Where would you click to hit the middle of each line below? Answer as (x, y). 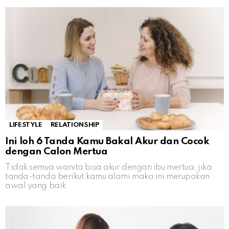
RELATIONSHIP (75, 125)
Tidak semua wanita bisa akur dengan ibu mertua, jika (109, 168)
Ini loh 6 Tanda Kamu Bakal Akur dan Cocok (107, 142)
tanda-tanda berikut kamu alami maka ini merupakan (107, 177)
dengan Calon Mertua (56, 152)
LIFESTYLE (26, 125)
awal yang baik (36, 186)
